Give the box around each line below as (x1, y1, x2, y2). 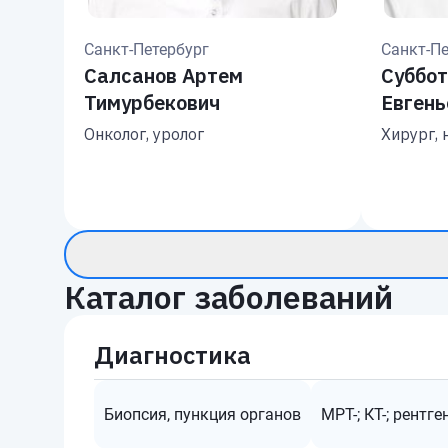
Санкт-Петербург (84, 40, 209, 59)
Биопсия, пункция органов (104, 404, 301, 424)
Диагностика (94, 339, 251, 371)
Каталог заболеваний (64, 276, 393, 318)
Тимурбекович (84, 89, 220, 116)
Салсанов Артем (84, 62, 243, 89)
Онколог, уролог (84, 124, 204, 144)
